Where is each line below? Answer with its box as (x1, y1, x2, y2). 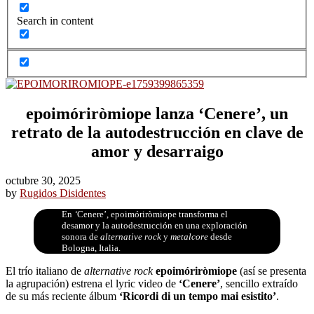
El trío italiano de (6, 265, 84, 278)
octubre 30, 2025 (6, 175, 81, 187)
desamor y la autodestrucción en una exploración (62, 220, 247, 231)
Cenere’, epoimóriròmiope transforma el (77, 209, 228, 220)
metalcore (170, 231, 208, 243)
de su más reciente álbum (6, 290, 119, 303)
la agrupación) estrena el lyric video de (6, 278, 179, 290)
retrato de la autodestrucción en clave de (11, 123, 303, 142)
